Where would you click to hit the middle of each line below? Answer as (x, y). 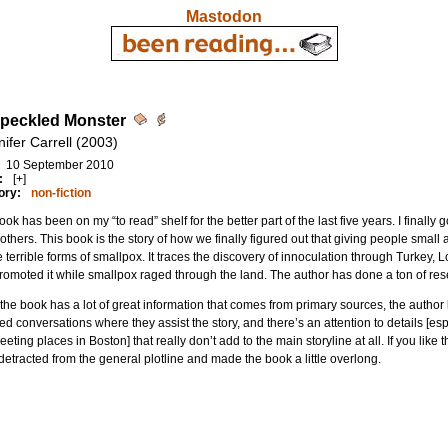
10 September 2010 (59, 165)
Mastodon (224, 16)
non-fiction (60, 193)
